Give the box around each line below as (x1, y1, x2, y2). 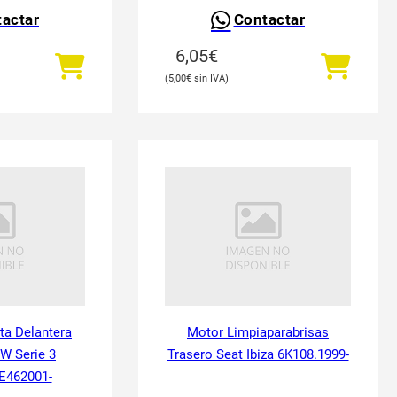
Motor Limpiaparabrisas (187, 324, 329, 340)
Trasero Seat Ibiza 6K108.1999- (167, 346, 349, 362)
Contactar (233, 12, 305, 28)
